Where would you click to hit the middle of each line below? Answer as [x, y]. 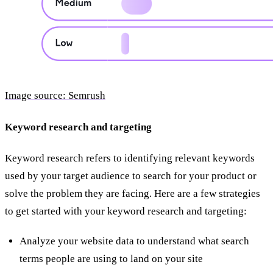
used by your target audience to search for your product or [131, 176]
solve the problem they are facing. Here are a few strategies [133, 194]
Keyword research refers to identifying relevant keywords [130, 158]
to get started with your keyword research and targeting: [126, 211]
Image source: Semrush [55, 96]
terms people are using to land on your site [111, 259]
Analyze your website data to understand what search [134, 241]
